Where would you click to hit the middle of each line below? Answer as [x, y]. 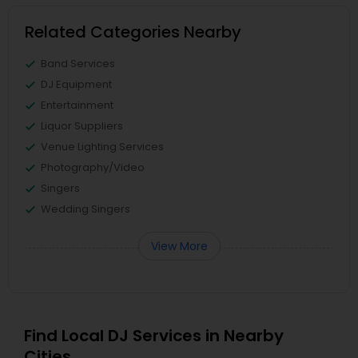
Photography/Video [93, 167]
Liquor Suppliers [82, 126]
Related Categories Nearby [133, 32]
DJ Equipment [76, 84]
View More [179, 246]
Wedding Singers [86, 209]
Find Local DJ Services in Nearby [154, 336]
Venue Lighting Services [102, 147]
